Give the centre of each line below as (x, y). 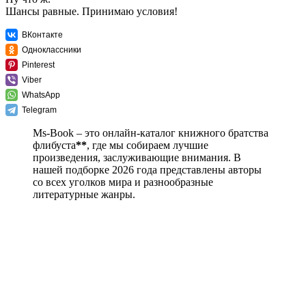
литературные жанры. (84, 195)
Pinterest (38, 65)
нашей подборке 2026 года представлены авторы (147, 170)
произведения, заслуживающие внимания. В (137, 158)
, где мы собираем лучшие (149, 145)
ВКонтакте (42, 35)
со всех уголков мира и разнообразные (123, 182)
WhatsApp (41, 95)
